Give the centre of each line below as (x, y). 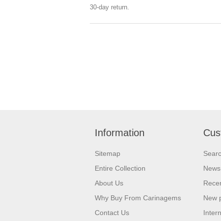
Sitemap (108, 153)
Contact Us (112, 212)
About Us (109, 183)
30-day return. (110, 7)
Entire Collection (120, 168)
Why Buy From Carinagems (138, 198)
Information (120, 132)
